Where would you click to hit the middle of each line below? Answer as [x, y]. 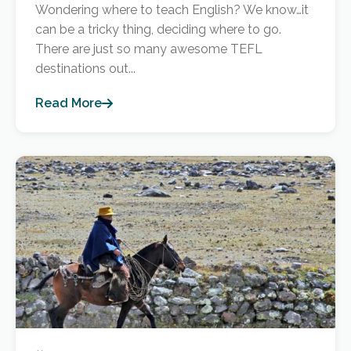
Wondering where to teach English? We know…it [172, 10]
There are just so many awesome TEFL [149, 49]
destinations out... [85, 69]
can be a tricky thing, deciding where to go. [158, 29]
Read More [69, 103]
